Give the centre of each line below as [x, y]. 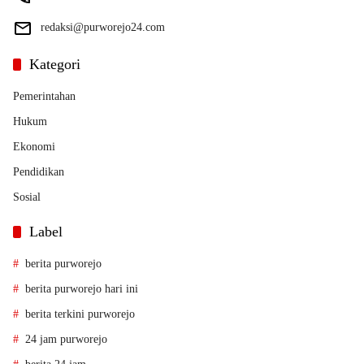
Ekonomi [34, 147]
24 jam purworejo [66, 340]
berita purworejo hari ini [82, 289]
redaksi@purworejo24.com [103, 28]
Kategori [55, 65]
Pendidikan [39, 172]
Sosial [27, 197]
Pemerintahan [44, 97]
